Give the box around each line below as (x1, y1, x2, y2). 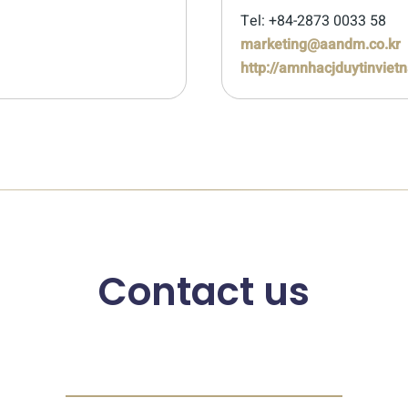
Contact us (98, 265, 310, 319)
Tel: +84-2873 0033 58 (240, 10, 386, 32)
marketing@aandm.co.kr (240, 34, 401, 56)
